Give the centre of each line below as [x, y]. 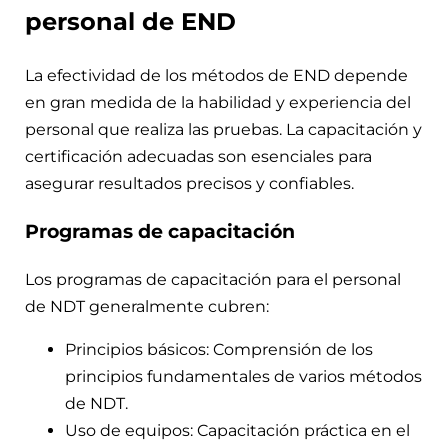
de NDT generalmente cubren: [147, 306]
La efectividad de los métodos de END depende [216, 76]
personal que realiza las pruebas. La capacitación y [223, 130]
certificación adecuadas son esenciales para [198, 157]
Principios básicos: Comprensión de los [219, 349]
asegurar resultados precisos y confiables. [189, 184]
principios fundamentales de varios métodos [243, 376]
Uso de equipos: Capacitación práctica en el [237, 430]
